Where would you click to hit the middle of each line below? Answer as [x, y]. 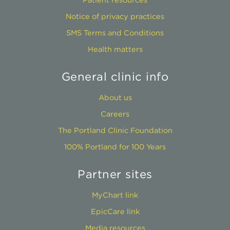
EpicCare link [115, 211]
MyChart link [115, 195]
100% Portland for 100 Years [115, 147]
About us [115, 97]
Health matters [115, 49]
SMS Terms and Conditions [115, 33]
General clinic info [115, 76]
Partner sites [115, 174]
